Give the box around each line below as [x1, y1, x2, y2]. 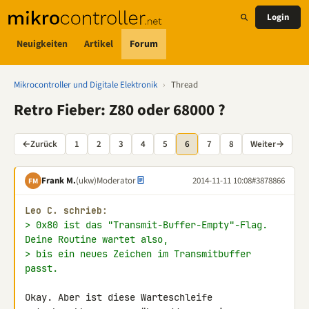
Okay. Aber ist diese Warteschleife [25, 291, 212, 303]
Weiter [250, 137, 276, 150]
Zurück [30, 137, 57, 150]
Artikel [84, 37, 113, 51]
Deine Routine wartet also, [25, 233, 168, 246]
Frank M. [41, 174, 76, 187]
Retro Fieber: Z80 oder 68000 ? [14, 99, 226, 121]
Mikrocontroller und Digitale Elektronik [14, 79, 157, 91]
